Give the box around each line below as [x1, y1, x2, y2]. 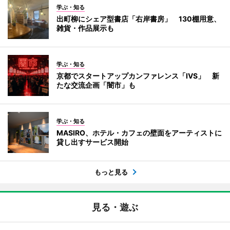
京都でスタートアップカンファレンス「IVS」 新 [56, 71, 219, 80]
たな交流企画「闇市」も [56, 81, 136, 89]
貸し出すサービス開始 [56, 138, 128, 146]
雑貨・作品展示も [56, 24, 114, 32]
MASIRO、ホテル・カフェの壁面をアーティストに [56, 128, 222, 137]
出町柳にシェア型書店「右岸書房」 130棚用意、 [56, 14, 221, 23]
